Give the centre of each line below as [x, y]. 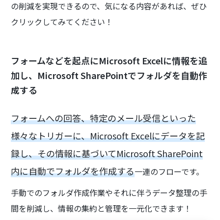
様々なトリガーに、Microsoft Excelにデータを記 [108, 136]
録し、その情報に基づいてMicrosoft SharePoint [107, 153]
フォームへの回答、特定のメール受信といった [104, 118]
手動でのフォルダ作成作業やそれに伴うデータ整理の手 [109, 193]
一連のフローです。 [169, 172]
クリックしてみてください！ [62, 22]
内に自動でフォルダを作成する [73, 171]
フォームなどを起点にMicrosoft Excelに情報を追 [109, 61]
